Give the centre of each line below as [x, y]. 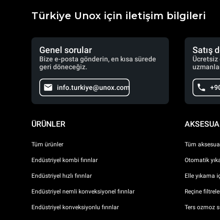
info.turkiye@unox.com [93, 87]
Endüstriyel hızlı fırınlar [62, 176]
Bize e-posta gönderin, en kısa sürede [98, 59]
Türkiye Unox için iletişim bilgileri [119, 16]
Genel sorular [66, 50]
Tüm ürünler [47, 144]
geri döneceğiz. [63, 67]
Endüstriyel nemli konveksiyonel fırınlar [83, 191]
